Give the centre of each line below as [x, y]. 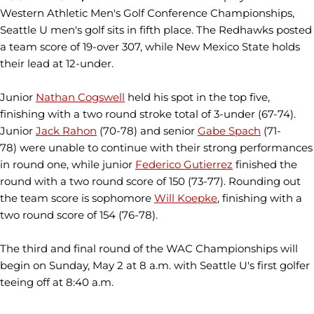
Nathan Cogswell [80, 97]
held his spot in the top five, [197, 97]
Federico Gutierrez [184, 164]
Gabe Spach [229, 131]
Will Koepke [186, 198]
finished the [265, 164]
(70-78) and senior [147, 131]
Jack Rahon [66, 131]
